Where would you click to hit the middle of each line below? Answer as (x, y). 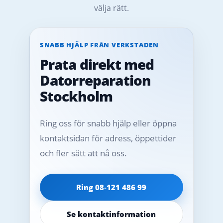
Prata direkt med (97, 64)
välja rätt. (111, 8)
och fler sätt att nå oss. (83, 153)
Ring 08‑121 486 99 (111, 187)
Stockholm (76, 96)
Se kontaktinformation (111, 214)
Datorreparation (95, 80)
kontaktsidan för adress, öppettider (108, 138)
